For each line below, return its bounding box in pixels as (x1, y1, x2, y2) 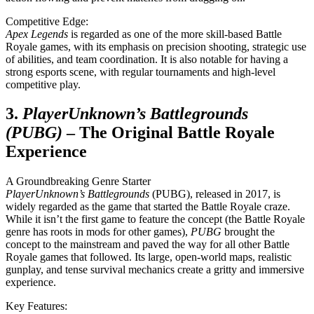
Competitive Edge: (6, 15, 88, 27)
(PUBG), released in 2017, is (149, 188, 280, 200)
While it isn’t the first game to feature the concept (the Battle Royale (6, 213, 305, 226)
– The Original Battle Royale (62, 123, 275, 142)
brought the (221, 226, 275, 238)
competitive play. (6, 78, 81, 90)
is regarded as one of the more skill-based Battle (68, 27, 282, 40)
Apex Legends (6, 27, 68, 40)
